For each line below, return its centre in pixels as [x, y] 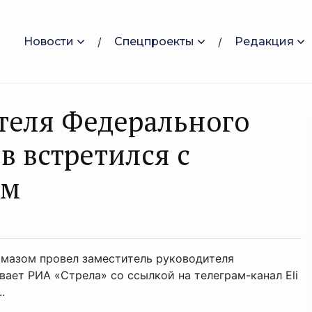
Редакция [264, 41]
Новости [49, 41]
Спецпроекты [154, 41]
